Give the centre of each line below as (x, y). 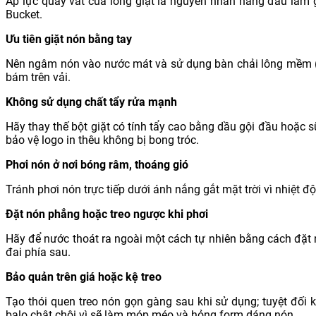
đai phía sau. (38, 253)
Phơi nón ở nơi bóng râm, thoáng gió (97, 165)
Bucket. (24, 15)
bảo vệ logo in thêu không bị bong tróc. (102, 140)
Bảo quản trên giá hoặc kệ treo (84, 277)
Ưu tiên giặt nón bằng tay (70, 39)
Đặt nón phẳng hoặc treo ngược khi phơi (107, 214)
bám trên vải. (38, 78)
